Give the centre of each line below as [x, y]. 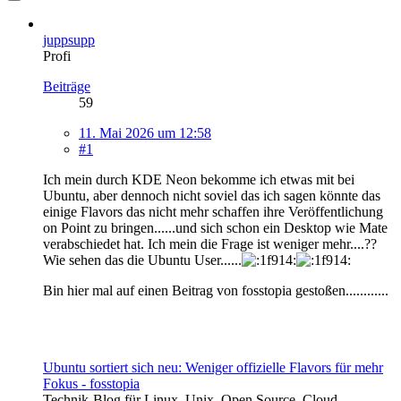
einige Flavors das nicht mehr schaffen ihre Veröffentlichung [213, 211]
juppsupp [69, 39]
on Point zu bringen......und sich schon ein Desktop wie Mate [215, 227]
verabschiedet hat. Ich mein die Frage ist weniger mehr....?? [210, 243]
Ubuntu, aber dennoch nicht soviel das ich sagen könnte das [212, 195]
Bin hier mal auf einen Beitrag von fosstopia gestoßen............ [216, 290]
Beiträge [67, 86]
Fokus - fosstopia [91, 383]
